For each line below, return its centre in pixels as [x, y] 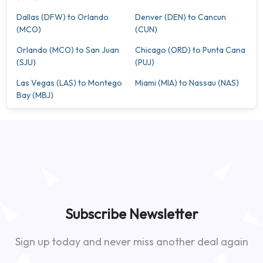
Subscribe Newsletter [131, 214]
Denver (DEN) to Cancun [181, 17]
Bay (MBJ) [35, 95]
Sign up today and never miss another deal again [131, 242]
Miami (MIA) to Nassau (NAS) [187, 83]
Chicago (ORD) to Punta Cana [190, 50]
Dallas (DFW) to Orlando [63, 17]
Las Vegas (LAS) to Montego [69, 83]
